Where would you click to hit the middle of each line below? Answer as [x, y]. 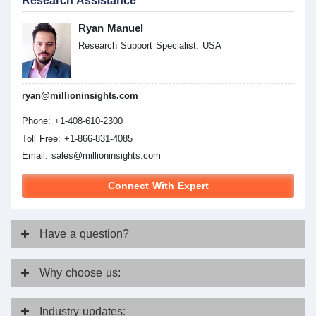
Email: [37, 156]
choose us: [93, 273]
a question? [99, 234]
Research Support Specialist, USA [150, 46]
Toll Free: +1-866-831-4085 [77, 138]
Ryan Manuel [111, 28]
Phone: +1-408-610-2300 [72, 121]
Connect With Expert [158, 186]
